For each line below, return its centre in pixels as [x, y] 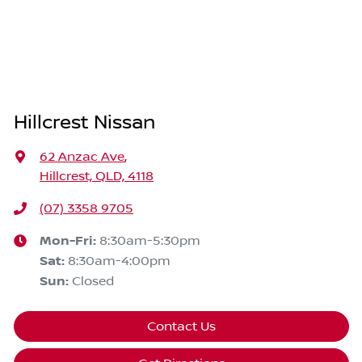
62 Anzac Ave [82, 156]
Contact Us [181, 326]
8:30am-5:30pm [150, 240]
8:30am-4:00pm [119, 261]
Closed [93, 281]
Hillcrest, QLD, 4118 [97, 176]
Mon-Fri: [69, 241]
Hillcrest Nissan [84, 122]
